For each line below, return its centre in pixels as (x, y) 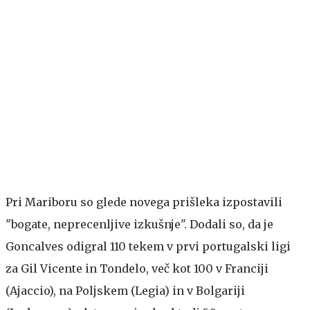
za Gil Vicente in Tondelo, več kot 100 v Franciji (137, 268)
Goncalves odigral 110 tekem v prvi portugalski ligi (148, 246)
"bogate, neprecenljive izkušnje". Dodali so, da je (139, 224)
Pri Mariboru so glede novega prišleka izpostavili (144, 202)
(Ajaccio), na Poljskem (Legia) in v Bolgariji (125, 290)
